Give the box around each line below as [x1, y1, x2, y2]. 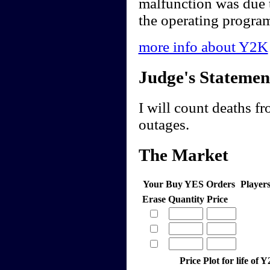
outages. [138, 116, 189, 133]
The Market [138, 145, 228, 165]
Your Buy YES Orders [143, 178, 235, 189]
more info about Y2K [138, 39, 268, 55]
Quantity [168, 193, 204, 204]
